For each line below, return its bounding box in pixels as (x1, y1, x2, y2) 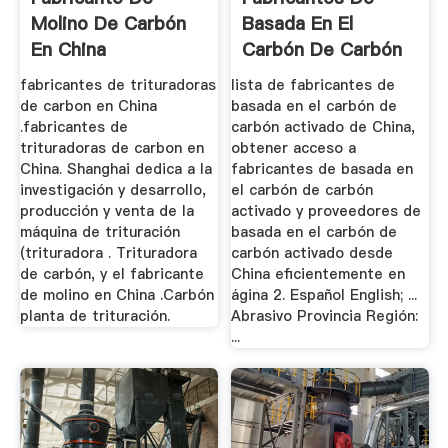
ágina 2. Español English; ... (231, 285, 418, 306)
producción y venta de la (19, 201, 194, 222)
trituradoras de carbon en (19, 138, 204, 159)
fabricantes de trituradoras (19, 75, 216, 96)
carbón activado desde (231, 243, 394, 264)
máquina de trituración (19, 222, 180, 243)
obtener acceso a (231, 138, 357, 159)
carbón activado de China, (231, 117, 416, 138)
